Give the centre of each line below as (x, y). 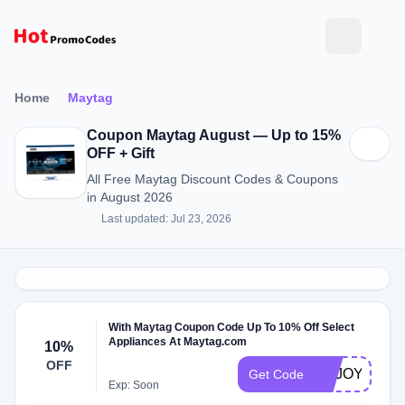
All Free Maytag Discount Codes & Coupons (212, 179)
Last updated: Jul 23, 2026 (166, 219)
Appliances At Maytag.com (178, 342)
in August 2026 (130, 197)
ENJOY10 (347, 374)
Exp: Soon (134, 385)
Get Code (276, 374)
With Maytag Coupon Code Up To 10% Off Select (232, 327)
